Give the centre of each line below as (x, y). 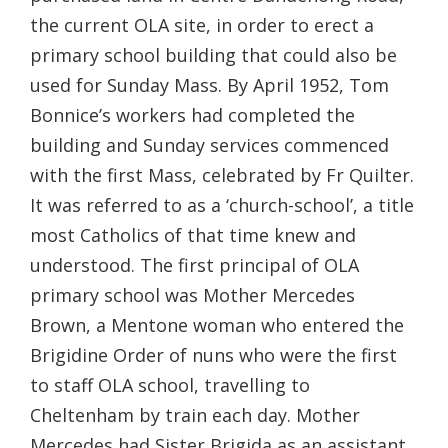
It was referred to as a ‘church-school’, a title (222, 205)
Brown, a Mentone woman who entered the (217, 325)
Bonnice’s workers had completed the (192, 115)
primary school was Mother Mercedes (192, 295)
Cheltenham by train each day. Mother (195, 415)
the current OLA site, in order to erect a (202, 25)
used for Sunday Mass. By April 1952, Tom (209, 85)
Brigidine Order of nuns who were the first (213, 355)
